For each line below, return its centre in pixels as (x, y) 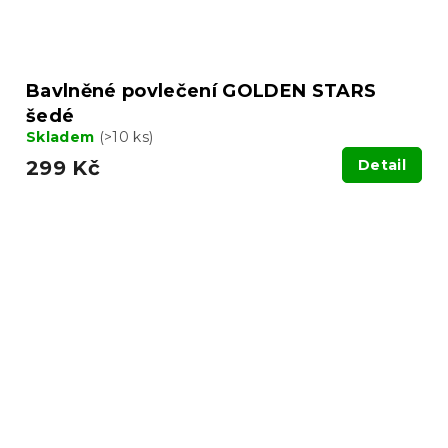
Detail (382, 164)
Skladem (62, 136)
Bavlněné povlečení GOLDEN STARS (201, 90)
